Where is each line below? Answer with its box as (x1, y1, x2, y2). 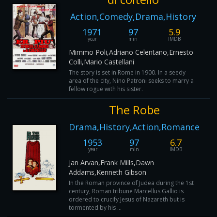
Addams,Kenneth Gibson (69, 168, 146, 177)
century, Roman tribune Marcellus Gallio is (69, 187, 184, 195)
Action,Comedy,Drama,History (70, 11, 196, 22)
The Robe (108, 102, 160, 118)
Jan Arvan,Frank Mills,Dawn (69, 158, 154, 167)
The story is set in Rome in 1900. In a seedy (69, 68, 186, 77)
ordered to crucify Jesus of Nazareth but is (69, 195, 185, 203)
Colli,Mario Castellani (69, 57, 134, 66)
